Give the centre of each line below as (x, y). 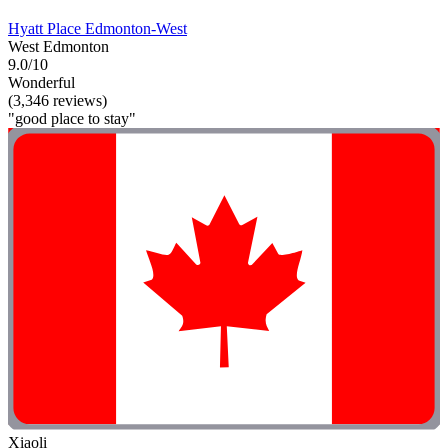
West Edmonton (58, 46)
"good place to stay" (72, 118)
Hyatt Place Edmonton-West (97, 28)
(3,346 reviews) (57, 100)
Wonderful (41, 82)
